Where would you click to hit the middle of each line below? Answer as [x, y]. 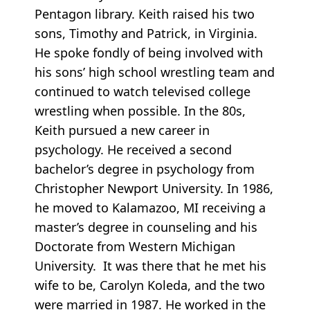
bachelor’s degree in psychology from [145, 168]
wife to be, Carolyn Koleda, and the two [150, 285]
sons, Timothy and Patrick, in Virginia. [146, 33]
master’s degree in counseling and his [146, 227]
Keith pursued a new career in [122, 130]
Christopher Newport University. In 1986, [154, 188]
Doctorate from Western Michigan [135, 246]
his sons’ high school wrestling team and [155, 72]
